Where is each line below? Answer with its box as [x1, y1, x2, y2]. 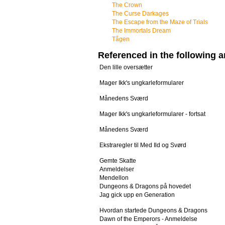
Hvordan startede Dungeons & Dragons [99, 207, 207, 214]
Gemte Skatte [99, 157, 136, 164]
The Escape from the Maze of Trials [112, 19, 208, 26]
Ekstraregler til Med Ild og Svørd [99, 142, 186, 149]
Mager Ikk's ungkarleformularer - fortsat [99, 110, 205, 118]
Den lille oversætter [99, 64, 153, 71]
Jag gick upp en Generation [99, 191, 175, 198]
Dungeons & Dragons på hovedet [99, 183, 191, 190]
